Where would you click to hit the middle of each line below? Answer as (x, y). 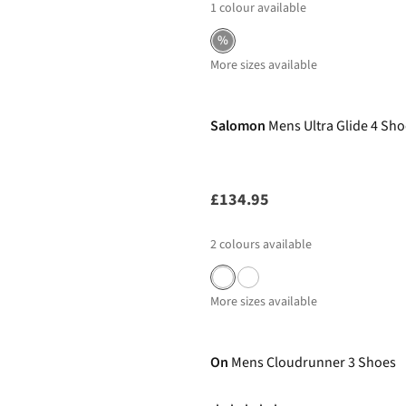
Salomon (238, 126)
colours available (266, 245)
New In (236, 82)
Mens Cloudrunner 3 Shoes (314, 362)
